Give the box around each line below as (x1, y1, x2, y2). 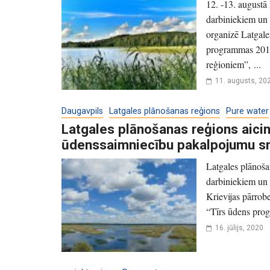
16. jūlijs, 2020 (215, 224, 263, 233)
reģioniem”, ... (206, 58, 261, 71)
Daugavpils (61, 106, 103, 117)
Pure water (226, 106, 269, 117)
